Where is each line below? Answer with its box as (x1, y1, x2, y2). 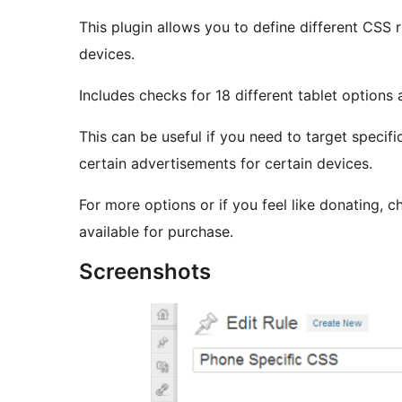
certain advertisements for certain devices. (79, 154, 372, 173)
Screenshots (79, 258, 211, 285)
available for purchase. (79, 223, 233, 241)
